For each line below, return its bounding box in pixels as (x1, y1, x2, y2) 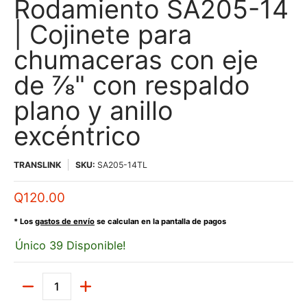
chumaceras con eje (14, 44, 258, 75)
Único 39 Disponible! (15, 238, 126, 253)
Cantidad (14, 286, 50, 297)
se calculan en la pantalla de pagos (95, 217, 226, 226)
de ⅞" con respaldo (14, 69, 249, 101)
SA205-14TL (97, 160, 147, 170)
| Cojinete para (14, 19, 192, 50)
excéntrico (14, 120, 140, 151)
